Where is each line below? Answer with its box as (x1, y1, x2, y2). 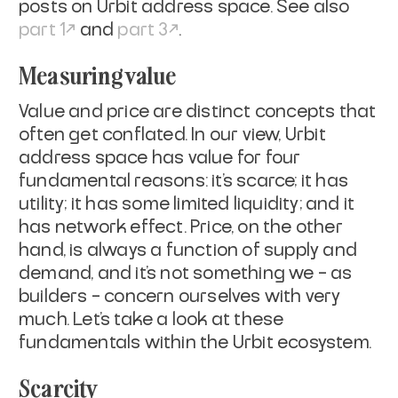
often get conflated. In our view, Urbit (19, 125, 326, 144)
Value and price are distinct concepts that (19, 102, 377, 121)
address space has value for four (19, 148, 301, 167)
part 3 (117, 20, 169, 39)
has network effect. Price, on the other (19, 218, 343, 236)
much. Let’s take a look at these (19, 310, 284, 329)
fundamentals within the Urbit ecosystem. (19, 333, 372, 352)
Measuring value (19, 57, 176, 91)
